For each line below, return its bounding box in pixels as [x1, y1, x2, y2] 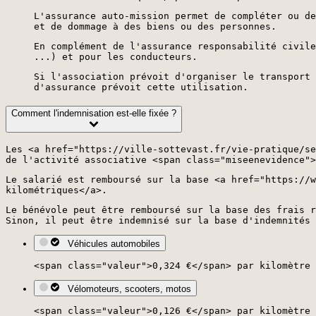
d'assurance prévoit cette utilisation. [34, 82, 248, 92]
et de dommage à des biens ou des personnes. [34, 21, 276, 32]
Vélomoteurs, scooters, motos [62, 284, 191, 295]
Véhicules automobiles [62, 238, 160, 250]
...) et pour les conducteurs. [34, 51, 197, 62]
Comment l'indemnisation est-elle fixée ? [11, 108, 176, 119]
